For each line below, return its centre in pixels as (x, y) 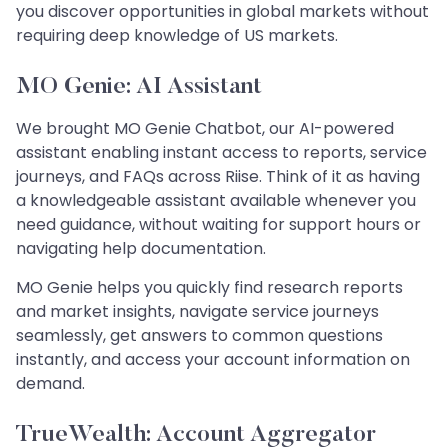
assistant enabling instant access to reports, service (221, 152)
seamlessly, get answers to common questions (199, 335)
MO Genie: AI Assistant (139, 86)
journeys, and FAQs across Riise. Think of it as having (218, 176)
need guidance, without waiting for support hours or (218, 224)
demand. (50, 383)
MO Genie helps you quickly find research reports (209, 287)
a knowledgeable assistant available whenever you (216, 200)
